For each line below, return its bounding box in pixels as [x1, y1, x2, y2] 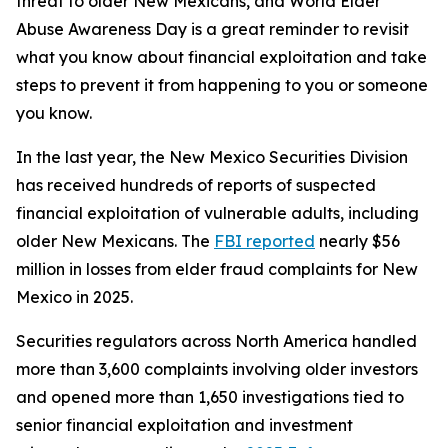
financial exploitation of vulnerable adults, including [16, 203, 419, 223]
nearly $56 [315, 231, 400, 251]
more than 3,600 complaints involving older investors [16, 359, 418, 379]
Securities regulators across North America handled [16, 331, 417, 351]
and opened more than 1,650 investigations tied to [16, 387, 404, 407]
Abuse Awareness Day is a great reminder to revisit [16, 19, 409, 39]
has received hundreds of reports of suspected [16, 175, 376, 195]
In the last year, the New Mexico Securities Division [16, 147, 408, 167]
